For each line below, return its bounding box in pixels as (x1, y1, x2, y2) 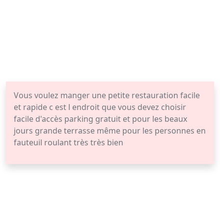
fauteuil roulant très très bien (14, 137, 123, 148)
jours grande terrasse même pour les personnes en (14, 125, 206, 136)
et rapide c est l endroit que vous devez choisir (14, 102, 186, 112)
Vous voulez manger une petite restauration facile (14, 90, 200, 101)
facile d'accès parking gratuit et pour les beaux (14, 113, 187, 124)
